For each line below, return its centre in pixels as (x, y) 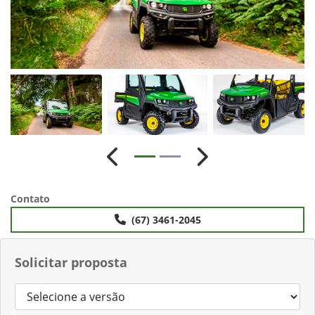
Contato (30, 198)
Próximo (223, 164)
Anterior (134, 164)
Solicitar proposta (71, 262)
